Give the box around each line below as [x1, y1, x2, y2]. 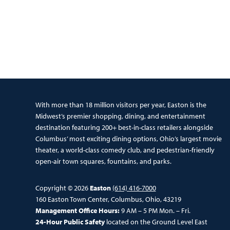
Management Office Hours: [35, 205, 121, 215]
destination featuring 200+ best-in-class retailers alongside [35, 122, 213, 132]
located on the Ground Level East [106, 217, 207, 226]
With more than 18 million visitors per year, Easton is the [35, 100, 206, 109]
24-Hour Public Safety [35, 217, 106, 226]
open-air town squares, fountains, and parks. [35, 156, 171, 166]
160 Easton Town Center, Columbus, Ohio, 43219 [35, 194, 181, 204]
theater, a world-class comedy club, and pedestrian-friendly [35, 145, 215, 155]
